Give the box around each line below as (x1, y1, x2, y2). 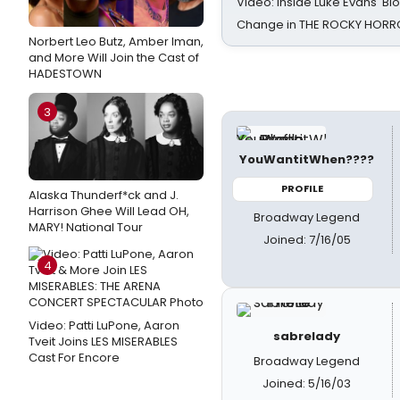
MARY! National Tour (29, 219, 143, 236)
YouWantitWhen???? (239, 151, 375, 168)
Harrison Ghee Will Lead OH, (29, 203, 189, 220)
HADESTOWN (29, 65, 102, 82)
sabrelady (273, 328, 341, 345)
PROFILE (281, 181, 324, 196)
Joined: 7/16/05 (262, 230, 351, 248)
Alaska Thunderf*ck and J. (29, 187, 179, 204)
